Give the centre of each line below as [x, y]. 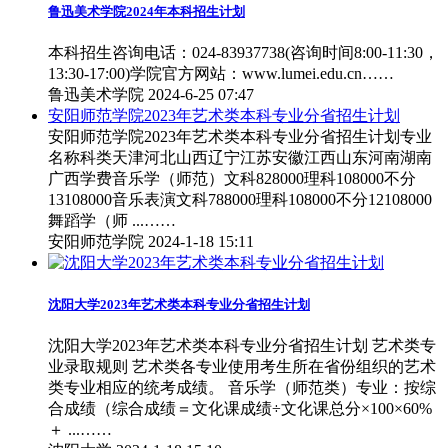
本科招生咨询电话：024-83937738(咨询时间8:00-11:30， [243, 53]
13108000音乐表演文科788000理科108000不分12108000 [240, 200]
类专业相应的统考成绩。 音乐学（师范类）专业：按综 [242, 388]
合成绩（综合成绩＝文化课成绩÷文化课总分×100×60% [240, 409]
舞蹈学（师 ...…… [112, 221]
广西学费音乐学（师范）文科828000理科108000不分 [232, 179]
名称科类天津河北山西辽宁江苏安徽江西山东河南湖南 [240, 158]
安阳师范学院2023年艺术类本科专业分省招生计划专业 [240, 137]
